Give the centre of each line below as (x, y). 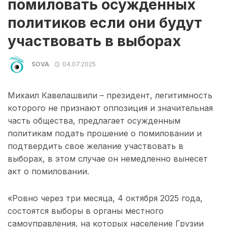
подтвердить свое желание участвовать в (96, 146)
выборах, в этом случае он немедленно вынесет (108, 159)
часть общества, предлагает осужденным (94, 121)
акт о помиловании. (48, 172)
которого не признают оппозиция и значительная (110, 108)
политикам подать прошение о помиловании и (105, 134)
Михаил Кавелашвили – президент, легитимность (110, 96)
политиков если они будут (105, 23)
